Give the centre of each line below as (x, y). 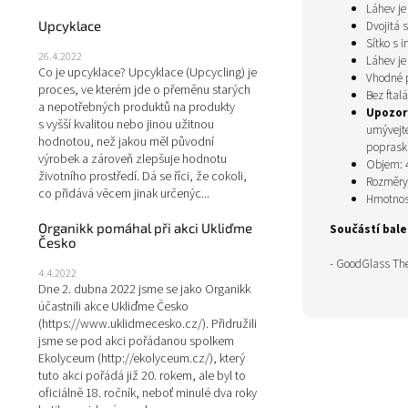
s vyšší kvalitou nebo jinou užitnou (126, 125)
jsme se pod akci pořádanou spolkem (136, 342)
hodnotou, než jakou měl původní (126, 142)
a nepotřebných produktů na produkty (137, 107)
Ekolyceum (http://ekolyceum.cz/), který (142, 359)
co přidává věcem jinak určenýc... (124, 194)
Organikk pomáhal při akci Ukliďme (145, 228)
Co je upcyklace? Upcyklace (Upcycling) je (148, 73)
